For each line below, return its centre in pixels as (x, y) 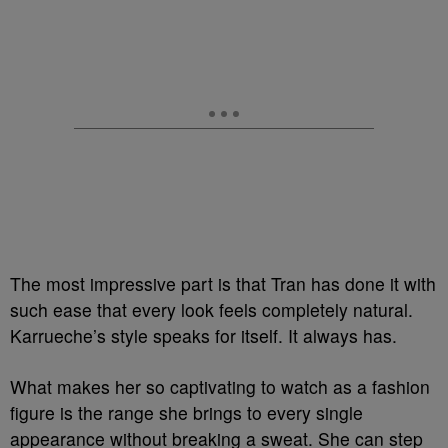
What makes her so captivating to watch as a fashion (220, 386)
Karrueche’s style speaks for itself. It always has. (203, 335)
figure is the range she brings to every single (186, 412)
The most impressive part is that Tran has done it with (223, 283)
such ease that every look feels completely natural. (211, 309)
